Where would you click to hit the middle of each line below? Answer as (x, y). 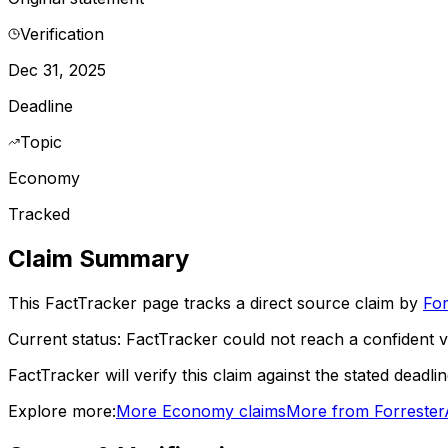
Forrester (409, 410)
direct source (300, 302)
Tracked (39, 213)
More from (330, 410)
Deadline (40, 105)
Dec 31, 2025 (57, 69)
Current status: (67, 338)
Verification (62, 33)
